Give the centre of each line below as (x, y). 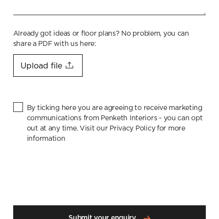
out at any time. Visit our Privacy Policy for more (106, 129)
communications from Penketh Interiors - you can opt (115, 118)
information (46, 139)
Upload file (41, 66)
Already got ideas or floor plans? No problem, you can (101, 33)
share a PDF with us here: (55, 44)
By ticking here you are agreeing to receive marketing (114, 108)
